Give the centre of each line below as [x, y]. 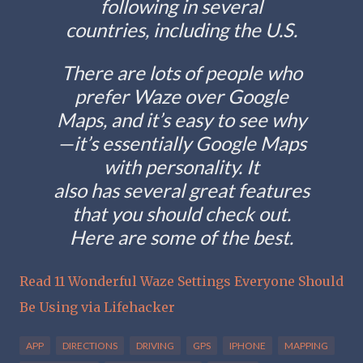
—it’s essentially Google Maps [181, 143]
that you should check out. [181, 214]
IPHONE [248, 346]
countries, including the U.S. [181, 30]
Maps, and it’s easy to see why [181, 120]
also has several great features [181, 190]
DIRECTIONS [90, 346]
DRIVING [155, 346]
